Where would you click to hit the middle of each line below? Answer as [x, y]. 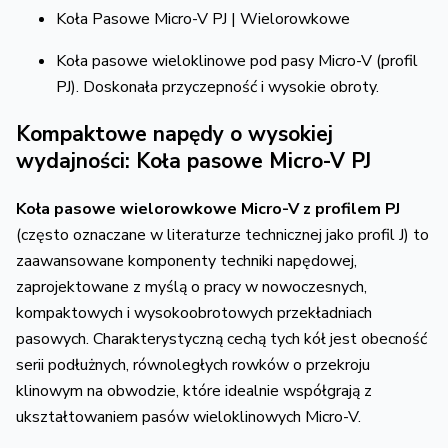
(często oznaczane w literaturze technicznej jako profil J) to [222, 234]
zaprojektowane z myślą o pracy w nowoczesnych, [191, 286]
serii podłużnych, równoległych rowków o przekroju [193, 364]
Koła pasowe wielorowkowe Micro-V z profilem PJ [208, 208]
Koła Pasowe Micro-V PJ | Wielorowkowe [203, 18]
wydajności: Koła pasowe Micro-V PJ [193, 160]
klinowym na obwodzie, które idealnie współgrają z [194, 390]
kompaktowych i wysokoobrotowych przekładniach [194, 312]
